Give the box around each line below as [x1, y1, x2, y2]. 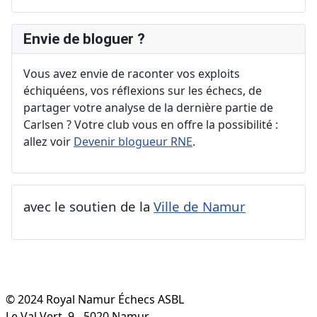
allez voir [23, 134, 74, 150]
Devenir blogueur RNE [74, 134, 192, 150]
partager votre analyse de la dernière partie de [23, 100, 273, 116]
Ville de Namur [154, 197, 246, 216]
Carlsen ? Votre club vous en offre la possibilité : [23, 117, 278, 133]
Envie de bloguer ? [23, 30, 145, 48]
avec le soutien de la [23, 197, 154, 216]
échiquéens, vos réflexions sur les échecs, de [23, 83, 262, 99]
